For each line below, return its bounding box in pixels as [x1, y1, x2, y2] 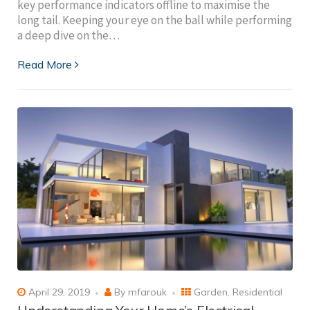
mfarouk [128, 286, 167, 299]
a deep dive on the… [17, 28, 120, 44]
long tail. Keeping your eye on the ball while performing [17, 12, 292, 28]
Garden [194, 286, 228, 299]
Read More [17, 57, 72, 72]
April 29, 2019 [26, 286, 90, 299]
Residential [232, 286, 282, 299]
